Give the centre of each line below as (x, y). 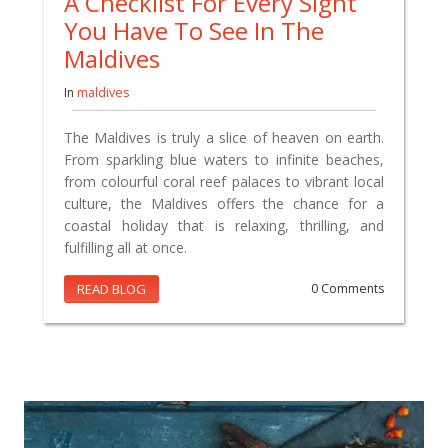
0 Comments (347, 288)
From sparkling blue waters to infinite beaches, (224, 159)
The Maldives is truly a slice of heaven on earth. (224, 137)
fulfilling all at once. (125, 247)
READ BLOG (111, 288)
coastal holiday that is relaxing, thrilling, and (224, 225)
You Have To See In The (194, 30)
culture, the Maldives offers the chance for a (224, 203)
